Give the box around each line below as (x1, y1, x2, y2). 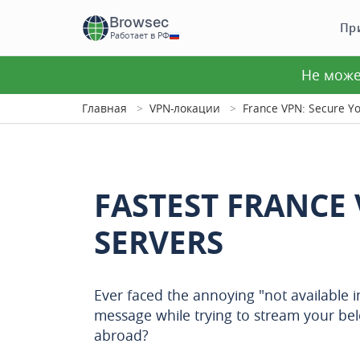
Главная (82, 100, 127, 116)
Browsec (109, 14, 169, 31)
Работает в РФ (110, 31, 170, 40)
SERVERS (94, 220, 223, 264)
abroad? (94, 325, 149, 345)
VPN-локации (149, 100, 220, 116)
